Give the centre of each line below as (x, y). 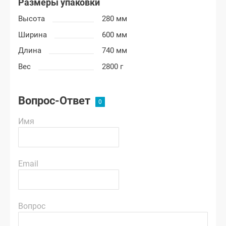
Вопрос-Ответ (55, 101)
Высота (32, 19)
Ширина (33, 35)
